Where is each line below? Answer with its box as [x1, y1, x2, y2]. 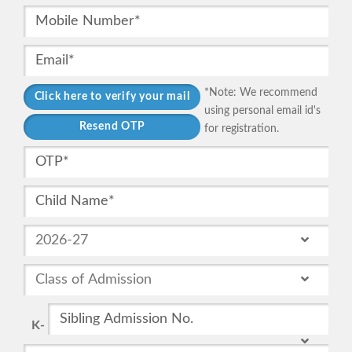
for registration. [204, 123, 279, 134]
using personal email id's [204, 104, 321, 116]
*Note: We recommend [204, 86, 317, 98]
